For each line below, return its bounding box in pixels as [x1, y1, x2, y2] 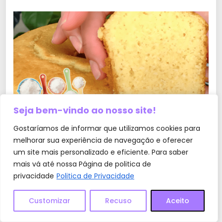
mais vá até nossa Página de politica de [13, 159, 151, 169]
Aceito [166, 196, 190, 206]
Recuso [105, 196, 132, 206]
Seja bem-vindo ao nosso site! [13, 104, 156, 116]
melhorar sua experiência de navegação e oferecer [13, 135, 193, 145]
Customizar [28, 196, 70, 206]
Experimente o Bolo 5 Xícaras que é [42, 117, 180, 129]
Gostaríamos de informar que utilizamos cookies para [13, 123, 200, 133]
